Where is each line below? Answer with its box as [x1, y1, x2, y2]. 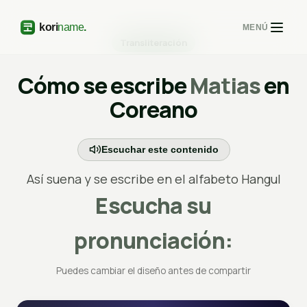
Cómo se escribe [17, 71, 190, 101]
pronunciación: [74, 225, 233, 256]
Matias [189, 71, 260, 101]
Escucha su [95, 190, 212, 221]
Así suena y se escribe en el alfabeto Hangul [26, 170, 281, 187]
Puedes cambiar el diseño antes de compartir [56, 264, 251, 277]
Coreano [109, 95, 198, 125]
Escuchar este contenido [101, 144, 219, 156]
